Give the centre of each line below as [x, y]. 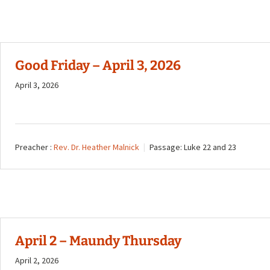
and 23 [224, 147]
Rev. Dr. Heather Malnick [96, 147]
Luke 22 [197, 147]
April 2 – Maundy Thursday [98, 240]
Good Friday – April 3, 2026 [98, 66]
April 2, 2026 [37, 260]
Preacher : [33, 147]
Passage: [166, 147]
